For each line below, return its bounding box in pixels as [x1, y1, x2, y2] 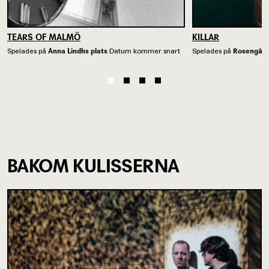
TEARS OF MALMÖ [7, 32, 80, 42]
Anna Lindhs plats [48, 46, 109, 55]
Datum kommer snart [109, 46, 180, 55]
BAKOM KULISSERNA [7, 154, 180, 177]
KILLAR [192, 32, 219, 42]
